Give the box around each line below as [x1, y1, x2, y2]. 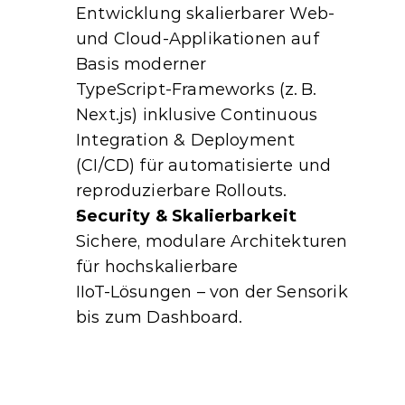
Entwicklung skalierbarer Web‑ [76, 4, 335, 24]
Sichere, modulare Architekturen [76, 231, 348, 251]
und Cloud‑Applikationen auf [76, 29, 319, 49]
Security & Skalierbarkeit [76, 206, 297, 226]
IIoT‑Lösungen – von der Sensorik [76, 282, 348, 302]
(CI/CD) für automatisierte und [76, 155, 332, 175]
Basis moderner [76, 54, 207, 74]
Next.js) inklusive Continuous [76, 105, 318, 125]
